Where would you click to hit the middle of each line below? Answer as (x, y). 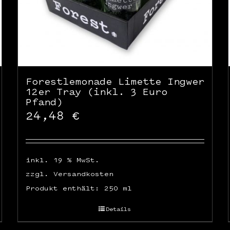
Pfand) (44, 102)
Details (119, 209)
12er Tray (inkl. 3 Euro (96, 91)
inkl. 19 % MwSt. (62, 159)
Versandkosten (83, 173)
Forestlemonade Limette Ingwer (115, 81)
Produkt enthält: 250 (74, 188)
